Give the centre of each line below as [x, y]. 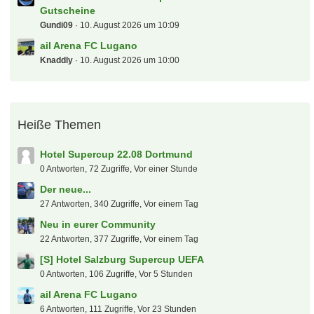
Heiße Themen [60, 130]
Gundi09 [57, 30]
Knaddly [57, 65]
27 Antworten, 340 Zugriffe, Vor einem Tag [120, 209]
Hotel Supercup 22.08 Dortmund [117, 159]
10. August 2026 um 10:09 [130, 30]
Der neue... [66, 194]
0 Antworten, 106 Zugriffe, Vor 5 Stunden [117, 279]
